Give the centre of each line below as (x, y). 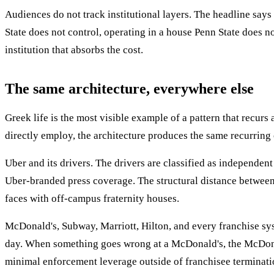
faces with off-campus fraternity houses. (92, 199)
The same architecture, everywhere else (129, 89)
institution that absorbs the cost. (74, 50)
